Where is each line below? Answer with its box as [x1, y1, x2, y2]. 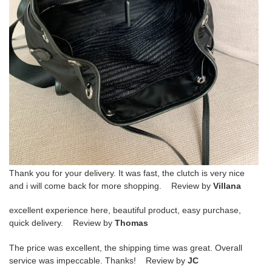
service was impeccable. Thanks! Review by [9, 255, 188, 265]
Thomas [115, 218, 148, 228]
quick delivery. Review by [9, 218, 115, 228]
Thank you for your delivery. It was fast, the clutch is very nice [9, 168, 245, 178]
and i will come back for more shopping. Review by [9, 180, 213, 191]
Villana [213, 180, 241, 191]
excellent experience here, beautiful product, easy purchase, [9, 205, 241, 216]
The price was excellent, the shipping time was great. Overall [9, 242, 242, 253]
